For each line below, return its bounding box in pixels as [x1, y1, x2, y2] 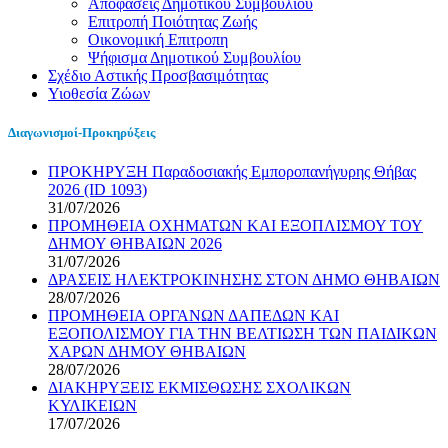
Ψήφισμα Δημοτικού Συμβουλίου [88, 48, 301, 66]
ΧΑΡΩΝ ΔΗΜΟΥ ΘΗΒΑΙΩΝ [48, 343, 246, 361]
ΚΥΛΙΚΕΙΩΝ [48, 397, 137, 415]
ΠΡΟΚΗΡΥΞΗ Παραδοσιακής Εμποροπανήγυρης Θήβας [48, 163, 416, 181]
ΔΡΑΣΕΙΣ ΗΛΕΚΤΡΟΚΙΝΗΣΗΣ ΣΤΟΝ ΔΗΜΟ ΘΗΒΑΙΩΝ [48, 271, 440, 289]
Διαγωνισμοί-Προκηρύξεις [8, 125, 155, 141]
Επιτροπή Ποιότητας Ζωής [88, 12, 257, 30]
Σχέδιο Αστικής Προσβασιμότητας [48, 66, 268, 84]
